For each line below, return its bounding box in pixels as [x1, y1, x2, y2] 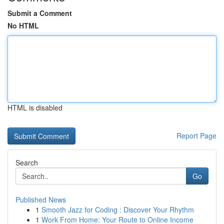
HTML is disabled [7, 102, 62, 112]
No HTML [7, 20, 39, 30]
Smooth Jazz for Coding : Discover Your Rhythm [41, 204, 194, 214]
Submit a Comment [7, 8, 72, 18]
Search [15, 157, 38, 167]
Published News [15, 194, 66, 204]
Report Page [176, 130, 216, 140]
